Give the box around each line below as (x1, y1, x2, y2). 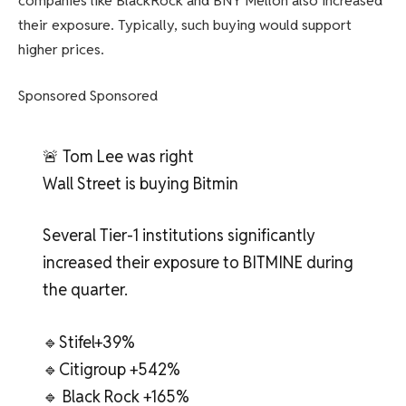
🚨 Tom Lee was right (42, 145, 194, 167)
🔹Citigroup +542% (42, 358, 180, 380)
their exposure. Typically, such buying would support (18, 14, 352, 34)
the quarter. (42, 279, 128, 301)
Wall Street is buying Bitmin (42, 172, 238, 194)
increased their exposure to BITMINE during (42, 252, 353, 274)
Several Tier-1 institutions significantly (42, 225, 315, 246)
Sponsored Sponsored (18, 86, 158, 106)
